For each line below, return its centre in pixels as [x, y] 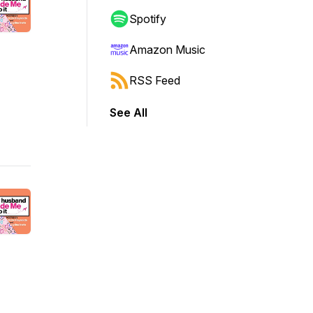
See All [129, 112]
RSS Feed [155, 80]
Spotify [148, 19]
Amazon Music [167, 50]
